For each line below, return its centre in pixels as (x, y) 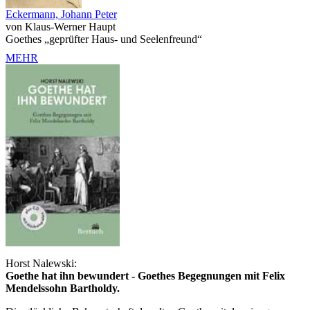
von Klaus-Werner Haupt (61, 26)
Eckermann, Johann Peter (61, 14)
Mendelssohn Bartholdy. (63, 288)
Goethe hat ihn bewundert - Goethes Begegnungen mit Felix (145, 275)
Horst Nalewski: (41, 263)
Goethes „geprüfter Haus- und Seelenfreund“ (104, 39)
